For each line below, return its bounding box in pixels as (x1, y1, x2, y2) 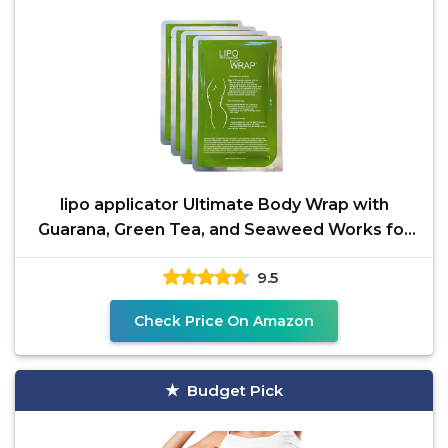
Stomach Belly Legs (142, 245, 306, 264)
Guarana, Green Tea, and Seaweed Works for (37, 220, 411, 239)
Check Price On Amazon (134, 312, 314, 330)
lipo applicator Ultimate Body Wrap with (59, 195, 389, 214)
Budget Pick (187, 381, 283, 400)
